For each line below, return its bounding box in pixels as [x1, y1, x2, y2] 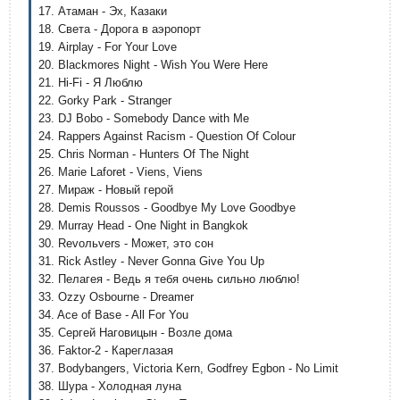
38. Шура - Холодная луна [38, 379, 181, 393]
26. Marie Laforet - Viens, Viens [38, 165, 203, 179]
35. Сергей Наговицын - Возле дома [38, 326, 232, 339]
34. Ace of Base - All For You [38, 308, 188, 321]
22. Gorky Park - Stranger [38, 94, 171, 107]
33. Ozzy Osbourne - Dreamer [38, 290, 194, 304]
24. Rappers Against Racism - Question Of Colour [38, 129, 296, 143]
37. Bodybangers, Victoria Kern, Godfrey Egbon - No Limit [38, 362, 338, 375]
